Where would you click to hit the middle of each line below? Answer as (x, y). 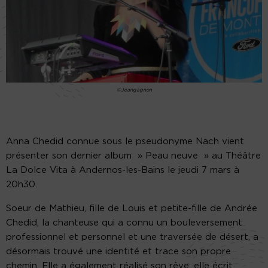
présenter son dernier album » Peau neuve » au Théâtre (133, 156)
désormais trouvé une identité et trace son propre (118, 252)
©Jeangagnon (134, 90)
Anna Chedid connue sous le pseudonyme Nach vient (125, 142)
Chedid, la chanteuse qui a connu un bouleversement (124, 223)
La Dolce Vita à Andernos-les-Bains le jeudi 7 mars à (123, 170)
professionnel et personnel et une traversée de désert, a (132, 237)
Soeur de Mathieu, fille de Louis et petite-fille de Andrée (132, 209)
